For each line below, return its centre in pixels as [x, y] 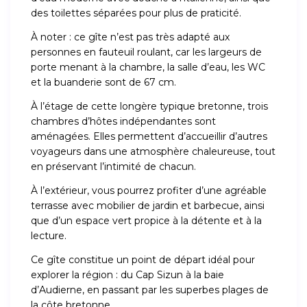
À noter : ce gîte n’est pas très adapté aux [131, 37]
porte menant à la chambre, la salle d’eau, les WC [148, 67]
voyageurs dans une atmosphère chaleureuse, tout [153, 152]
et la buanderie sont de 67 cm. [104, 83]
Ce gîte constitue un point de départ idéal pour [143, 260]
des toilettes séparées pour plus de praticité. [136, 13]
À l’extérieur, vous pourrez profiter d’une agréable [149, 191]
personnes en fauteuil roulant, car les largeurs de [147, 52]
